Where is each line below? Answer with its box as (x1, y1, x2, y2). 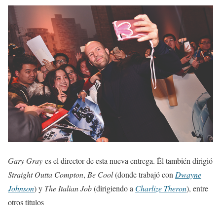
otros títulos (8, 197, 44, 207)
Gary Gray (8, 155, 42, 166)
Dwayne (175, 169, 201, 180)
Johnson (8, 183, 34, 193)
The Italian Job (44, 183, 92, 193)
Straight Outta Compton (8, 169, 83, 180)
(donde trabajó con (113, 169, 175, 180)
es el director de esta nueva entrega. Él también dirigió (42, 155, 213, 166)
